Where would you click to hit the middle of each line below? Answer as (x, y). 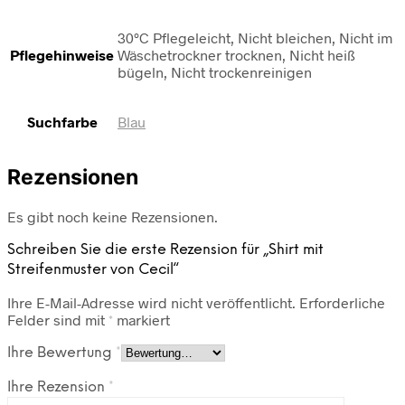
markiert (141, 319)
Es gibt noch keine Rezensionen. (113, 216)
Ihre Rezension (58, 387)
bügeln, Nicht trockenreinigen (215, 72)
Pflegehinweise (62, 55)
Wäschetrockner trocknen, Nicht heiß (236, 55)
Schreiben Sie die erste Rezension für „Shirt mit (165, 250)
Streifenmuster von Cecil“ (93, 269)
